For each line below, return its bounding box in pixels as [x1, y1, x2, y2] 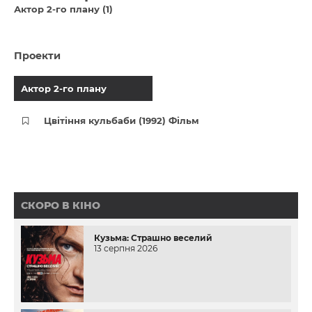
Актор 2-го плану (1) [14, 3, 113, 15]
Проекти [14, 49, 61, 62]
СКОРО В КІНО [21, 199, 100, 212]
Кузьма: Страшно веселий [94, 233, 212, 243]
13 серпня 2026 [94, 243, 157, 253]
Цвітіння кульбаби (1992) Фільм [44, 115, 200, 126]
